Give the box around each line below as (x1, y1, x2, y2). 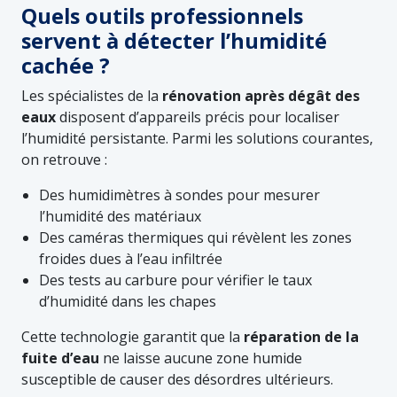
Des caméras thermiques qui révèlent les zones (39, 227, 352, 247)
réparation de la (244, 326, 359, 346)
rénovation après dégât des (162, 85, 360, 105)
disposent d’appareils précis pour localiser (56, 106, 339, 127)
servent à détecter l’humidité (21, 26, 327, 55)
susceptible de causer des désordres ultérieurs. (21, 369, 333, 389)
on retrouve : (21, 149, 107, 169)
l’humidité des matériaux (39, 206, 201, 226)
